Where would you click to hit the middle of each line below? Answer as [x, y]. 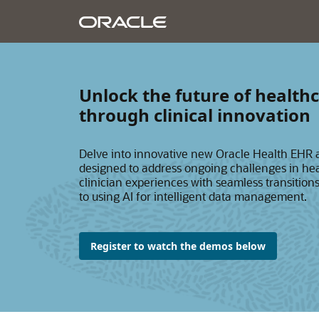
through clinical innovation [194, 115]
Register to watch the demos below [178, 246]
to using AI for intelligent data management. [193, 196]
